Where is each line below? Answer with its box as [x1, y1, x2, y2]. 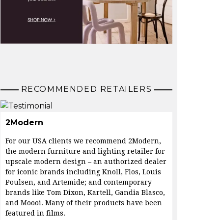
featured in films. [5, 209, 65, 218]
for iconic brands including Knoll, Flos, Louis [5, 168, 161, 176]
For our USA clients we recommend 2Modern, [5, 137, 161, 145]
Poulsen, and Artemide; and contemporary [5, 178, 152, 187]
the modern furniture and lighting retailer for [5, 147, 165, 156]
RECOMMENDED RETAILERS [21, 84, 152, 94]
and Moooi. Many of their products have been [5, 199, 162, 207]
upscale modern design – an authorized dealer [5, 158, 166, 166]
